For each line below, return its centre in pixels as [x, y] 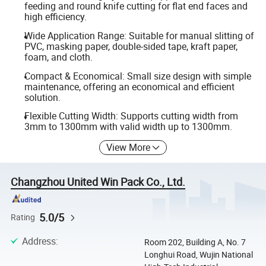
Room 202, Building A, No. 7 [195, 242]
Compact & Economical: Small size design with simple [137, 76]
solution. [42, 97]
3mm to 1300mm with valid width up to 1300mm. [128, 127]
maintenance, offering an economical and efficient [129, 86]
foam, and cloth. [58, 57]
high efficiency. [55, 17]
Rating [23, 217]
